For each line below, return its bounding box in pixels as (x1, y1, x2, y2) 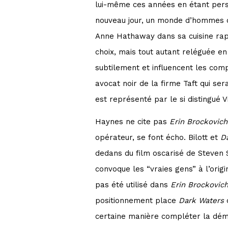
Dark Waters (179, 195, 224, 205)
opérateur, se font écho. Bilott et (95, 132, 220, 142)
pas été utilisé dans (95, 180, 170, 189)
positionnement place (95, 195, 179, 205)
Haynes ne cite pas (95, 117, 169, 126)
